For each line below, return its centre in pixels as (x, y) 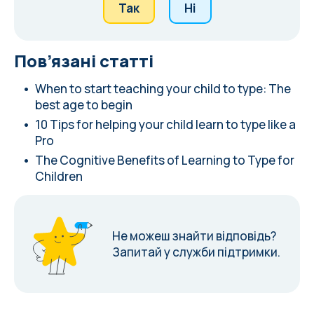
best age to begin (84, 105)
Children (59, 176)
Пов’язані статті (84, 61)
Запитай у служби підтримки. (196, 252)
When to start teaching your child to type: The (163, 89)
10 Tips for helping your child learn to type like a (165, 124)
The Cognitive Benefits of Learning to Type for (165, 160)
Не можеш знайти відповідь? (194, 236)
